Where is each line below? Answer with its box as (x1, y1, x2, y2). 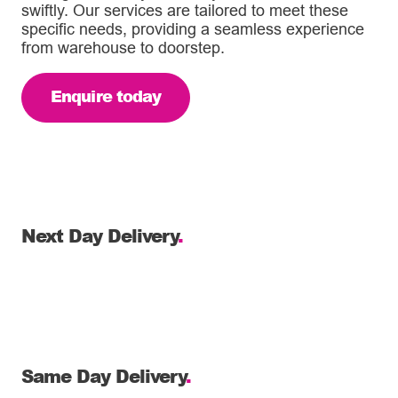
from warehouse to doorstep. (21, 38, 225, 58)
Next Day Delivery (21, 223, 178, 249)
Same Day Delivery (21, 363, 186, 389)
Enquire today (51, 84, 162, 108)
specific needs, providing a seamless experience (21, 20, 364, 39)
